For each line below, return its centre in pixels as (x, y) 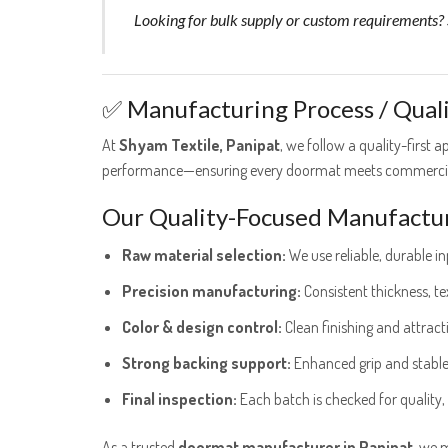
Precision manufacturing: (211, 290)
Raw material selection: (204, 254)
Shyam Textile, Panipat (199, 144)
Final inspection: (179, 398)
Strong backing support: (206, 362)
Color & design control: (202, 326)
